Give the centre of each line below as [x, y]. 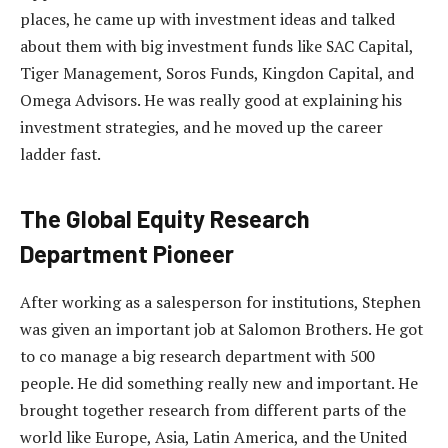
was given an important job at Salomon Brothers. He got [221, 328]
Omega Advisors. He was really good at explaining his [211, 100]
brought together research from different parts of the [213, 409]
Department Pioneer [127, 253]
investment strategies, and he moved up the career [201, 127]
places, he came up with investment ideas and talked [207, 19]
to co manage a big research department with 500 [197, 355]
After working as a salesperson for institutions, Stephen [220, 301]
